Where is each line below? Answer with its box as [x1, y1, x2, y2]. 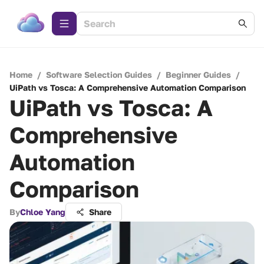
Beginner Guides [166, 70, 231, 80]
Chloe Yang [20, 207, 65, 217]
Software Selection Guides [46, 70, 152, 80]
